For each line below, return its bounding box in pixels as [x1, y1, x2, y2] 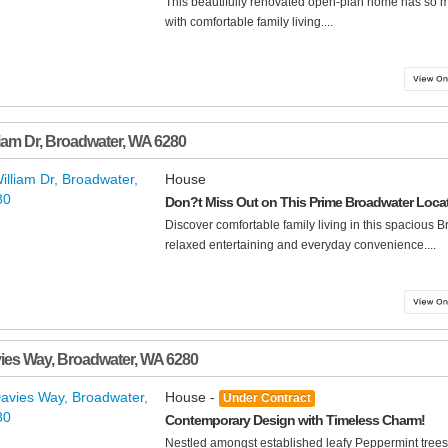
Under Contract [223, 391, 311, 406]
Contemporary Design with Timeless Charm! [165, 412, 425, 429]
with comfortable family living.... [165, 15, 333, 30]
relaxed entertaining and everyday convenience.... [165, 238, 436, 253]
